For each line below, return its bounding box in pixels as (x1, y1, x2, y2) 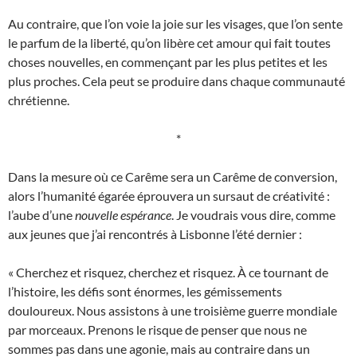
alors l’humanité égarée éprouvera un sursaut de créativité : (8, 188, 330, 204)
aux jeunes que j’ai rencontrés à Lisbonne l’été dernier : (8, 226, 302, 242)
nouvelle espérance (75, 207, 171, 223)
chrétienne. (8, 92, 69, 108)
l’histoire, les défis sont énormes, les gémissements (8, 284, 282, 300)
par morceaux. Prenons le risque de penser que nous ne (8, 322, 307, 338)
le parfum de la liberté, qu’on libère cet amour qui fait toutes (8, 35, 331, 51)
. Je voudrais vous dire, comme (171, 207, 335, 223)
